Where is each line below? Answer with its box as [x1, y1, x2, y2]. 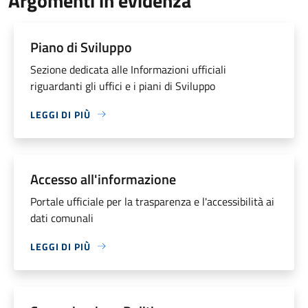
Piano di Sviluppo [30, 36, 132, 58]
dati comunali [30, 209, 93, 226]
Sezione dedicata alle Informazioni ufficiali [30, 60, 226, 78]
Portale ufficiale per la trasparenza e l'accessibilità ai [30, 192, 274, 210]
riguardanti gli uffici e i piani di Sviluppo [30, 77, 215, 94]
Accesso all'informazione [30, 168, 176, 190]
